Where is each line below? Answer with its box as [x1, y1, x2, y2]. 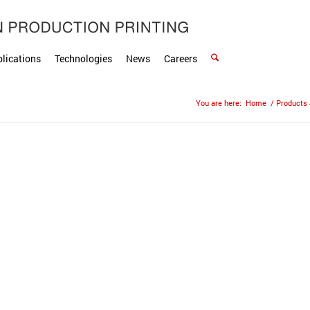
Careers [164, 52, 197, 65]
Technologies [55, 52, 112, 65]
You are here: [196, 98, 241, 108]
